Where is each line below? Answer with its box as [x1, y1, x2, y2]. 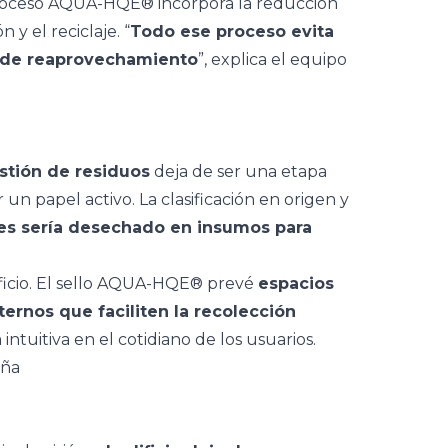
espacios [258, 274, 334, 293]
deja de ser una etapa [150, 162, 327, 181]
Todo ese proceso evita [130, 22, 334, 41]
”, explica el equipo [198, 50, 347, 69]
